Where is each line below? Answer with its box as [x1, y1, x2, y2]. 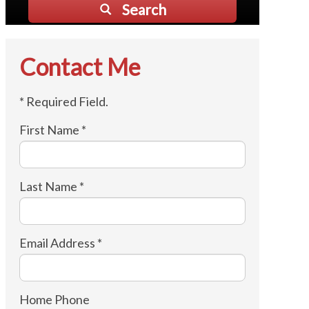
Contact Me [19, 52, 141, 81]
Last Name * [19, 179, 84, 194]
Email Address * [19, 235, 102, 250]
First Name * [19, 122, 86, 137]
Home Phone [19, 292, 90, 307]
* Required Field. [19, 94, 108, 109]
